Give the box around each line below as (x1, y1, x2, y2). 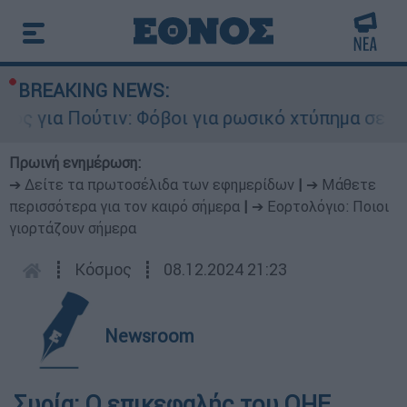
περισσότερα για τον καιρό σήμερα (9, 197, 240, 215)
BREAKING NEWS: (18, 79, 169, 102)
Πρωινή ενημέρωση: (9, 154, 141, 172)
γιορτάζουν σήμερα (9, 219, 136, 237)
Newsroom (104, 324, 194, 347)
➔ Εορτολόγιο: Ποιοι (252, 197, 389, 215)
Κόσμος (74, 259, 132, 280)
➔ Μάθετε (306, 175, 376, 194)
